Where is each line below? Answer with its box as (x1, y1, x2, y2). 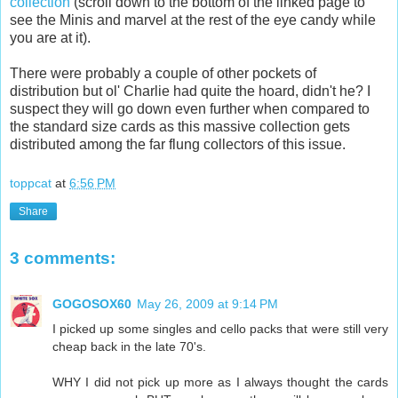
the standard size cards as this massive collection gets (10, 119, 350, 135)
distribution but (10, 84, 106, 99)
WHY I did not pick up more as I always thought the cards (52, 375, 388, 390)
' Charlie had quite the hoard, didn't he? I (117, 84, 370, 99)
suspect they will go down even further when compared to (10, 101, 370, 117)
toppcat (10, 175, 52, 190)
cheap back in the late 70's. (52, 339, 206, 354)
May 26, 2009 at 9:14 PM (137, 297, 278, 312)
